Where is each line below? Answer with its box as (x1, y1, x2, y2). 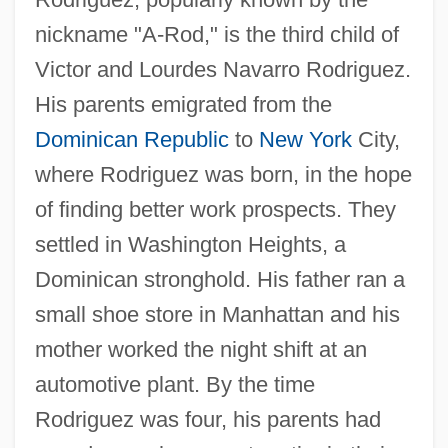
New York (258, 126, 352, 152)
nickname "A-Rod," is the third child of (34, 21, 399, 47)
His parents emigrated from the (34, 91, 332, 117)
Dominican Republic (34, 126, 229, 152)
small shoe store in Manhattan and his (34, 301, 400, 327)
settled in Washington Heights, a (34, 231, 346, 257)
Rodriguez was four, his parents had (34, 406, 381, 432)
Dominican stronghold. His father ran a (34, 266, 405, 292)
